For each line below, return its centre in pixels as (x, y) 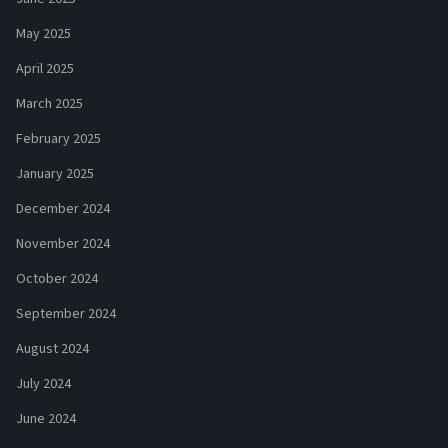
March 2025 (49, 104)
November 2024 (63, 244)
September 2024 (66, 314)
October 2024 (57, 279)
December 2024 (63, 209)
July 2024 (43, 384)
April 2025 (45, 69)
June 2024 (46, 419)
